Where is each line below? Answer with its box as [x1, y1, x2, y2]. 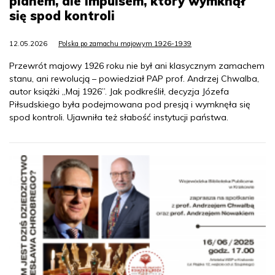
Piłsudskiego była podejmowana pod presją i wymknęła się [9, 98, 250, 110]
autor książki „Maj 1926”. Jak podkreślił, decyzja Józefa [9, 85, 229, 97]
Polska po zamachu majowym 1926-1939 [58, 39, 192, 48]
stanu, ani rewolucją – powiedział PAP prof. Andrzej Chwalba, [9, 72, 259, 84]
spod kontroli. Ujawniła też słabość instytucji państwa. [9, 111, 228, 123]
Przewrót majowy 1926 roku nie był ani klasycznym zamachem [9, 60, 265, 71]
